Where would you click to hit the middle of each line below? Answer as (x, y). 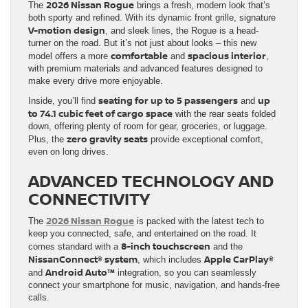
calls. (39, 297)
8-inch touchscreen (166, 246)
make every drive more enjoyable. (96, 80)
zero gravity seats (107, 139)
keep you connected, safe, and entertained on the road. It (142, 233)
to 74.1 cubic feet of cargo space (100, 113)
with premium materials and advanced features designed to (145, 68)
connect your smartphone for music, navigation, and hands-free (154, 285)
